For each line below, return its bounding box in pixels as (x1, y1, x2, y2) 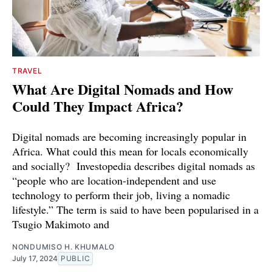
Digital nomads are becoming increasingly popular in (12, 129, 246, 144)
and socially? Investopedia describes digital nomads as (12, 158, 255, 173)
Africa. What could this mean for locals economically (12, 143, 248, 158)
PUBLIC (61, 253, 90, 263)
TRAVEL (12, 66, 42, 75)
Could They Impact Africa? (12, 95, 183, 117)
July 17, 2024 (12, 253, 58, 263)
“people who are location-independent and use (12, 172, 216, 188)
